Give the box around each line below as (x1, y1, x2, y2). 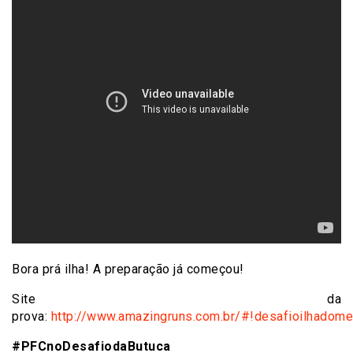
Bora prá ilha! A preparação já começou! (12, 261, 244, 277)
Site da (12, 291, 341, 307)
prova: (12, 308, 51, 324)
